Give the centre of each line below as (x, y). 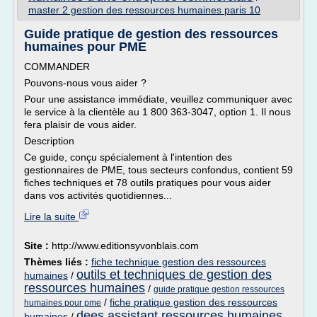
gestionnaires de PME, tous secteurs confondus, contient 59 (158, 170)
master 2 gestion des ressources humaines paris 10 (144, 10)
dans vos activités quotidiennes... (98, 195)
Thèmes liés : (58, 262)
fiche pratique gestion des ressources (194, 302)
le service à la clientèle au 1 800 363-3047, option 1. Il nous (157, 112)
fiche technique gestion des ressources (179, 262)
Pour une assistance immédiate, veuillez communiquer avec (158, 99)
